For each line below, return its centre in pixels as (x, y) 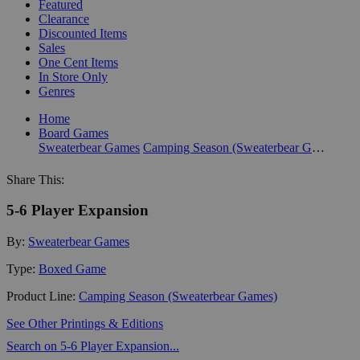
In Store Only (73, 76)
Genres (57, 91)
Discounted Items (83, 33)
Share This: (35, 179)
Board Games (74, 133)
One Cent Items (78, 62)
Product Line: (43, 296)
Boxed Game (72, 268)
